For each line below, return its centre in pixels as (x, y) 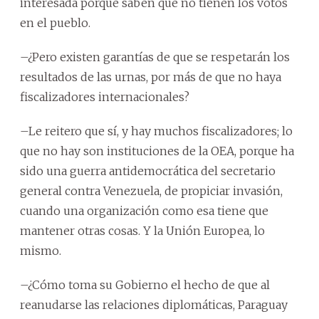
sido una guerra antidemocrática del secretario (148, 171)
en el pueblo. (55, 22)
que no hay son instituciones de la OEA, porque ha (157, 151)
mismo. (41, 250)
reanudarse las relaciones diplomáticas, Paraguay (154, 304)
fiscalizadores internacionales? (105, 96)
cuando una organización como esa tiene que (144, 210)
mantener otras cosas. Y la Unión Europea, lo (142, 230)
